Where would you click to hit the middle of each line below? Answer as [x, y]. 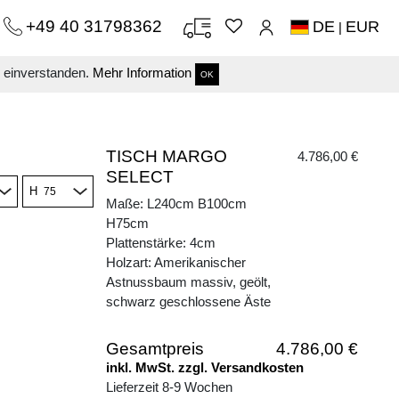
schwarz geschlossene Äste [188, 301]
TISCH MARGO [167, 156]
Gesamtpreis [155, 349]
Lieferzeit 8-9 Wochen [169, 387]
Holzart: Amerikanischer [176, 262]
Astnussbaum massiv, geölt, [188, 282]
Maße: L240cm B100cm [176, 204]
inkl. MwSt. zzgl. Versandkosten [205, 367]
